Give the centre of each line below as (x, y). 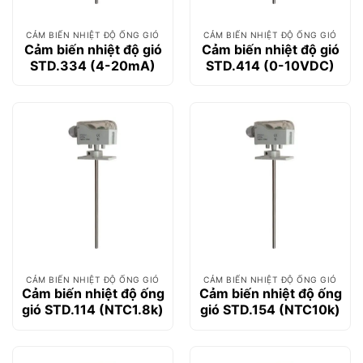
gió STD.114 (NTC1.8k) (93, 310)
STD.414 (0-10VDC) (270, 65)
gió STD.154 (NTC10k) (270, 310)
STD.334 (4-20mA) (93, 65)
